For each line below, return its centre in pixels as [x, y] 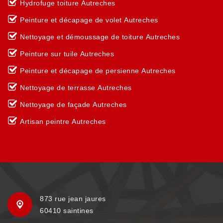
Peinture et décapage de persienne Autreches [98, 71]
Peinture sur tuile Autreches [67, 54]
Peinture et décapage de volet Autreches [89, 20]
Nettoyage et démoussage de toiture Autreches [100, 37]
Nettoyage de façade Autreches [73, 105]
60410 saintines [67, 211]
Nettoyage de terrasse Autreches [76, 88]
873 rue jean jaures [73, 199]
